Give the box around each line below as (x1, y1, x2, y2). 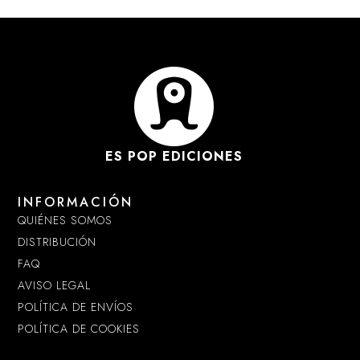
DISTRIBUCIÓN (18, 234, 97, 251)
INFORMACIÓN (18, 193, 134, 212)
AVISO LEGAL (18, 277, 92, 294)
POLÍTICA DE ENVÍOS (18, 299, 134, 316)
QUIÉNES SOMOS (18, 212, 113, 229)
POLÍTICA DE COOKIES (18, 321, 141, 337)
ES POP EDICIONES (105, 146, 243, 166)
